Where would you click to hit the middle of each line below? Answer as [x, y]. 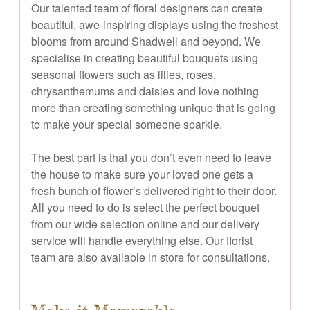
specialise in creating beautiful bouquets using [145, 57]
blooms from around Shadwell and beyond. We [146, 41]
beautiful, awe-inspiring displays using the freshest [155, 24]
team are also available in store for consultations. [151, 257]
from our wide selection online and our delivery [145, 224]
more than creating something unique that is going [153, 107]
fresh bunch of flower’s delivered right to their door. [154, 190]
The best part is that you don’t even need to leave [151, 157]
